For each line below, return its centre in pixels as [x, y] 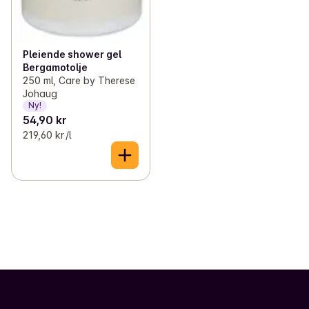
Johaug [40, 93]
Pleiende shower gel [72, 54]
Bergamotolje [55, 67]
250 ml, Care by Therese [79, 80]
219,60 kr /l [47, 134]
